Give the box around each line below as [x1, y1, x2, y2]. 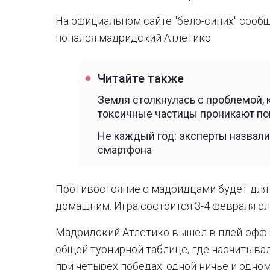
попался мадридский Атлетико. [55, 31, 213, 44]
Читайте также [98, 72, 184, 86]
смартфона [98, 143, 152, 156]
